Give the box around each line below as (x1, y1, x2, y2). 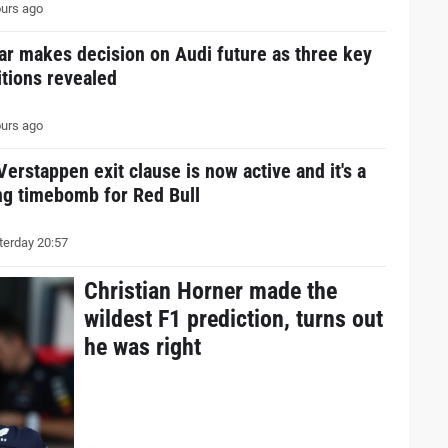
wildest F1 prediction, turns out (83, 304, 383, 333)
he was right (83, 332, 201, 361)
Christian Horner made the (83, 276, 337, 305)
